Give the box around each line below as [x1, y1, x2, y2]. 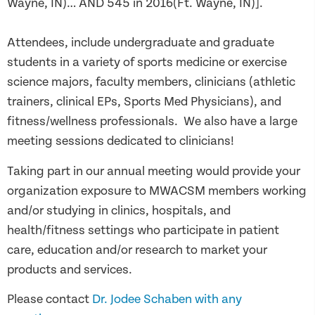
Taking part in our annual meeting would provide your [7, 163, 300, 179]
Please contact [7, 292, 92, 307]
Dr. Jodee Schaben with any [92, 292, 242, 307]
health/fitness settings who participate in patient [7, 222, 279, 238]
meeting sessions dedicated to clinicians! [7, 134, 234, 149]
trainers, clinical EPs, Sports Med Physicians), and [7, 94, 281, 110]
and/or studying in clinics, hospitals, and [7, 202, 231, 218]
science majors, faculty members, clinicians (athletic [7, 75, 295, 90]
